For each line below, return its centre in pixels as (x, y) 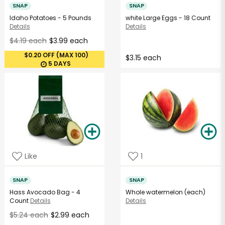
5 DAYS (59, 64)
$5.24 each (29, 215)
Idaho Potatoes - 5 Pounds (50, 18)
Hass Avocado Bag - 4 (45, 192)
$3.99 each (68, 41)
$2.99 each (70, 215)
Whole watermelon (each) (166, 192)
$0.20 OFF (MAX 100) (56, 55)
